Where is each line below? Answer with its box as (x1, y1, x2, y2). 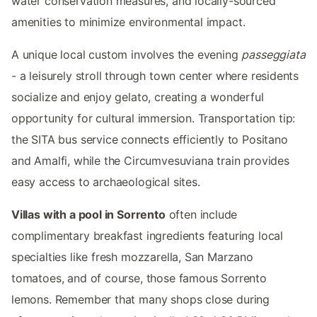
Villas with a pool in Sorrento (11, 207, 166, 221)
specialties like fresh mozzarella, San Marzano (11, 249, 253, 264)
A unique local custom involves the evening (11, 47, 242, 62)
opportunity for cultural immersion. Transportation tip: (11, 110, 296, 125)
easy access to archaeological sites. (11, 174, 200, 189)
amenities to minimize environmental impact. (11, 14, 246, 29)
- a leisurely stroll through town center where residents (11, 68, 299, 83)
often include (165, 207, 238, 221)
